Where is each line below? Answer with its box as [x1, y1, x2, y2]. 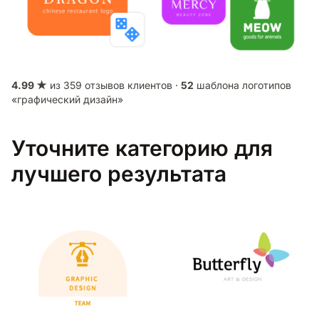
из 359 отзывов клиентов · [47, 78, 181, 91]
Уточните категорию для [11, 135, 273, 161]
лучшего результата [11, 160, 226, 187]
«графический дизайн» [11, 93, 123, 105]
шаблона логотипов [194, 78, 291, 91]
